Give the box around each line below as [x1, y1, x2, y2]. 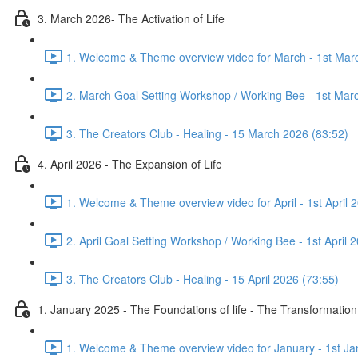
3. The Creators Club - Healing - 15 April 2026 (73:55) [66, 270, 339, 287]
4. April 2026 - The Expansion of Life [38, 155, 222, 172]
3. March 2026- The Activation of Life [38, 10, 225, 26]
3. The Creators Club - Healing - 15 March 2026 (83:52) [66, 125, 348, 141]
